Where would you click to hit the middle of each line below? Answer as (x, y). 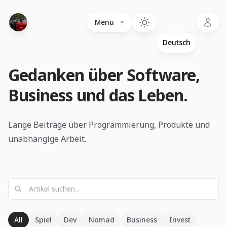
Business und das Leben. (98, 95)
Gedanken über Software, (104, 75)
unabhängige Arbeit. (47, 139)
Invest (180, 220)
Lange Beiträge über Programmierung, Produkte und (109, 125)
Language (175, 18)
